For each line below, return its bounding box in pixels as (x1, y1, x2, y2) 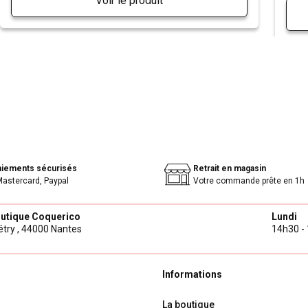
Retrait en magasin (193, 164, 266, 174)
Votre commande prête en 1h (193, 176, 305, 186)
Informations (162, 268, 222, 280)
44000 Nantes (21, 223, 82, 235)
